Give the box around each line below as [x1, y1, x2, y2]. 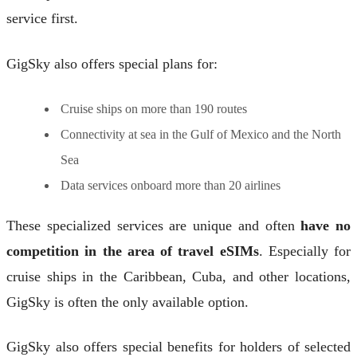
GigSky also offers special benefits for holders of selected [6, 339, 351, 355]
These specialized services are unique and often [6, 217, 301, 233]
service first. [6, 10, 78, 27]
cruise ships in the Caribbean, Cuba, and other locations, [6, 268, 351, 284]
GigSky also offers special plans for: [6, 55, 218, 72]
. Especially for [258, 242, 351, 259]
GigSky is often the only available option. [6, 293, 249, 310]
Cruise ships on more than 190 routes [61, 101, 247, 116]
